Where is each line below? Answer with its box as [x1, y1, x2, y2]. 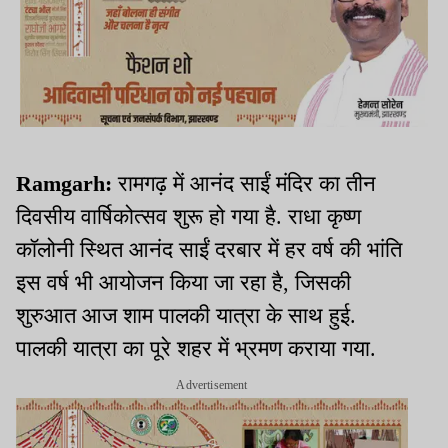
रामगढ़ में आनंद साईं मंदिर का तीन [112, 171, 376, 197]
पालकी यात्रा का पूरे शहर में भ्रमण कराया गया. [16, 336, 376, 362]
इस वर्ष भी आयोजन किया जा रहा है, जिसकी [16, 270, 351, 296]
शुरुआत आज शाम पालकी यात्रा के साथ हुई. [16, 303, 356, 329]
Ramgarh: [16, 171, 112, 197]
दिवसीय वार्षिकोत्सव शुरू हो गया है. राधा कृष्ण [16, 204, 361, 230]
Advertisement [176, 378, 248, 393]
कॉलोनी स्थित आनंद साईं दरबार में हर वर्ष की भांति [16, 237, 402, 263]
